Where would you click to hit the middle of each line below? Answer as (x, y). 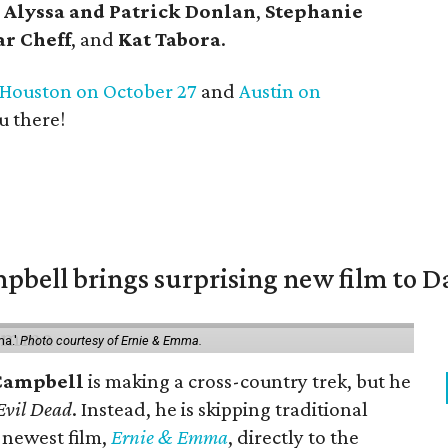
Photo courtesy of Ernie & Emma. (111, 340)
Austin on (280, 91)
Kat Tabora (169, 39)
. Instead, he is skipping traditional (220, 409)
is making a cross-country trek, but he (248, 381)
